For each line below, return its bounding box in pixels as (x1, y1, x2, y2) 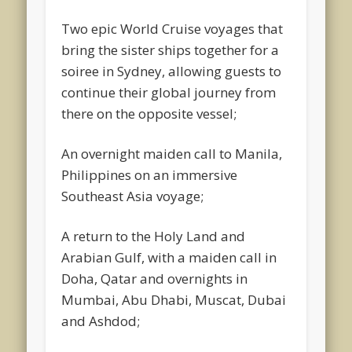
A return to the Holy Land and (61, 226, 246, 245)
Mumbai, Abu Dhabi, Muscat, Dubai (61, 290, 287, 309)
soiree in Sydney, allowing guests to (61, 61, 282, 80)
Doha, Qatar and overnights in (61, 269, 248, 288)
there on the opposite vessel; (61, 104, 237, 123)
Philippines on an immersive (61, 165, 238, 184)
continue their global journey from (61, 82, 277, 101)
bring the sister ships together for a (61, 40, 280, 59)
